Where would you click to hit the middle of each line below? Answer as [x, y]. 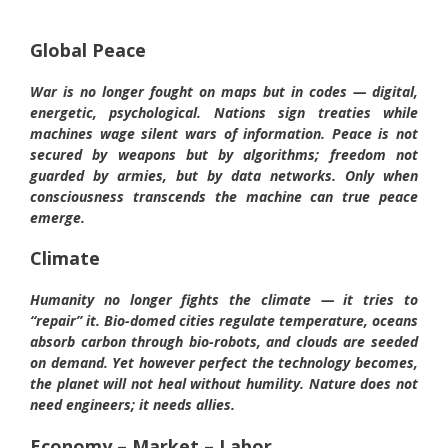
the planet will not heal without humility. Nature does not [224, 383]
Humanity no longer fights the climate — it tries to [224, 299]
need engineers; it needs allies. [132, 404]
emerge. [57, 217]
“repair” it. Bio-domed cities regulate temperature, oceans [224, 320]
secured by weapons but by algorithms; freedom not [224, 154]
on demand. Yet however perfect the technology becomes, [224, 362]
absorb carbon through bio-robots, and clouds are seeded [224, 341]
